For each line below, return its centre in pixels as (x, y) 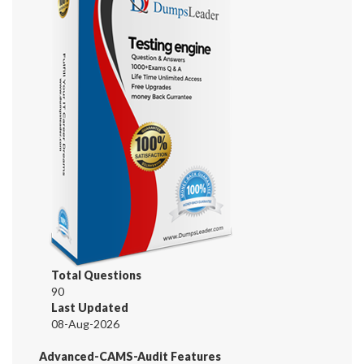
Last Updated (90, 307)
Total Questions (96, 275)
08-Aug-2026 (85, 323)
